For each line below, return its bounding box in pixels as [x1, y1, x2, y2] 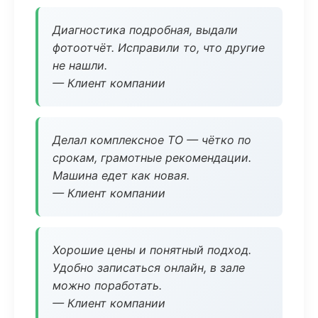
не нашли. [53, 58, 107, 72]
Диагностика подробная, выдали [53, 23, 238, 37]
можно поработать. [53, 278, 162, 292]
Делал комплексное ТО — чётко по [53, 133, 251, 147]
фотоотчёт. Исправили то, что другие [53, 40, 265, 55]
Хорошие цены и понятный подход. [53, 243, 251, 257]
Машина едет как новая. [53, 168, 190, 182]
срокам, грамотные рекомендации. [53, 150, 251, 165]
